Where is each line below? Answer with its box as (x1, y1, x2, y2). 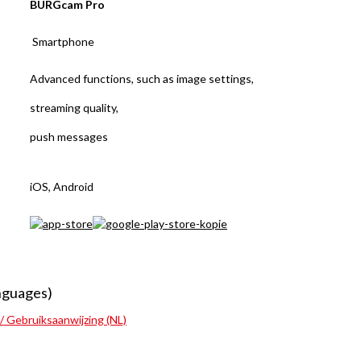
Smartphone (32, 34, 94, 48)
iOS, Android (30, 179, 93, 193)
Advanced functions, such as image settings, (30, 71, 254, 85)
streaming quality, (30, 100, 118, 114)
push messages (30, 129, 108, 143)
